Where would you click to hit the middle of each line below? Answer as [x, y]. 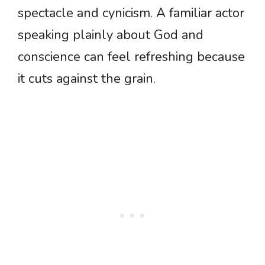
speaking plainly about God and [111, 35]
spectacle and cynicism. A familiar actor [131, 13]
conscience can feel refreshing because [131, 57]
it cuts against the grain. [87, 79]
